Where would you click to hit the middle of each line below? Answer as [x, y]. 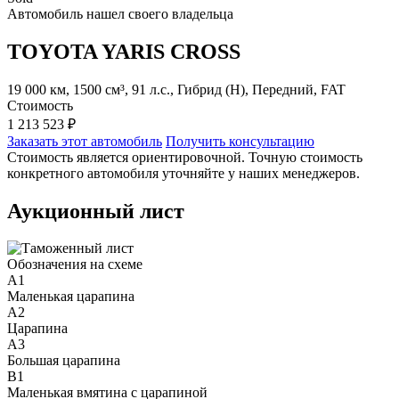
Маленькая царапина [71, 297]
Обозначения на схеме [75, 265]
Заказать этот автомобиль [85, 141]
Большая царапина [64, 361]
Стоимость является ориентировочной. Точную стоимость [185, 157]
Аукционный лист [96, 211]
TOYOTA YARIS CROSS [124, 51]
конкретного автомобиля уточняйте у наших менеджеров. [183, 173]
